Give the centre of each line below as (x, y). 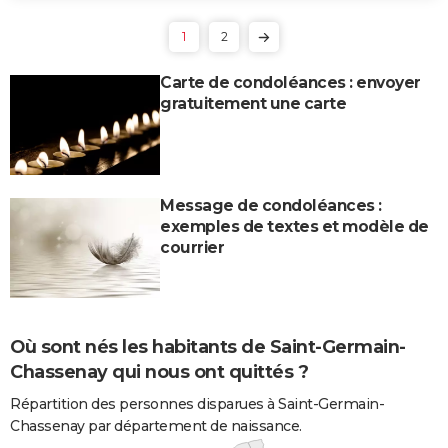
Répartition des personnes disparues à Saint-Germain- (197, 403)
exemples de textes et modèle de (294, 226)
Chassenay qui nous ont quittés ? (159, 371)
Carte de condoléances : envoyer (290, 82)
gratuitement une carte (253, 103)
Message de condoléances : (271, 205)
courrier (192, 247)
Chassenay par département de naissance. (156, 425)
